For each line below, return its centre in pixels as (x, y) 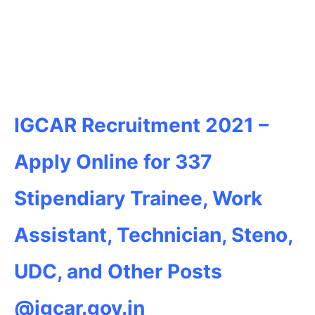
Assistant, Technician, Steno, (153, 234)
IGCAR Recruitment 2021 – (141, 125)
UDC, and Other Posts (118, 271)
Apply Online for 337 (113, 161)
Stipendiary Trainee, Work (138, 198)
